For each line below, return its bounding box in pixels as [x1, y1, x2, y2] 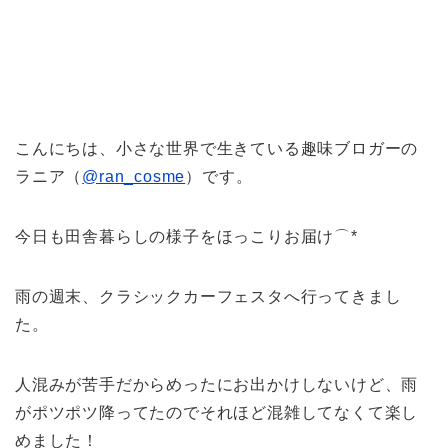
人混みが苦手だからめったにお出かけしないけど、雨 [15, 376, 419, 394]
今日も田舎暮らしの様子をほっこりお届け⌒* [15, 228, 358, 246]
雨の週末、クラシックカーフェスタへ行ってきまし [15, 288, 402, 306]
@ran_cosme [82, 168, 186, 186]
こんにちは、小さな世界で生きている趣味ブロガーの [15, 140, 419, 158]
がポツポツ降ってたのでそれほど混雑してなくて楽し [15, 404, 419, 422]
